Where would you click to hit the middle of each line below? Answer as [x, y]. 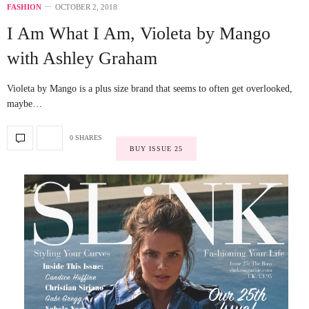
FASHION [24, 7]
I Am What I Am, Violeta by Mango [139, 33]
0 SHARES [86, 138]
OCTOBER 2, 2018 [86, 7]
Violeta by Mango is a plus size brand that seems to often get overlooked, [150, 88]
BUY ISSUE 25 [156, 148]
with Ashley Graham [82, 58]
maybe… [24, 103]
